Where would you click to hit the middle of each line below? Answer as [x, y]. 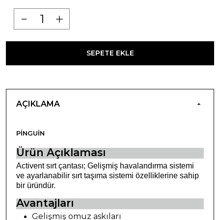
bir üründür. [36, 185]
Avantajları [45, 203]
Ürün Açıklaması [61, 152]
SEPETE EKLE [110, 53]
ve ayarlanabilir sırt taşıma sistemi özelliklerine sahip [108, 175]
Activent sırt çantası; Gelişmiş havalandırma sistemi [105, 165]
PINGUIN [30, 133]
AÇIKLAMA [38, 104]
